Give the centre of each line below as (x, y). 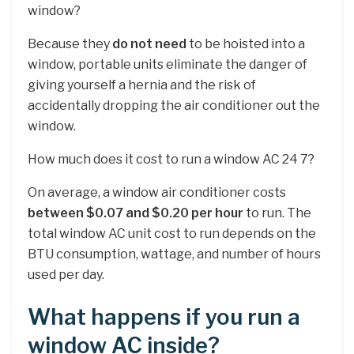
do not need (149, 44)
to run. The (277, 213)
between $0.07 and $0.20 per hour (136, 213)
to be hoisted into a (246, 44)
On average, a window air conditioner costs (157, 193)
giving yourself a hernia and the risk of (142, 85)
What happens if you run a (164, 318)
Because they (70, 44)
